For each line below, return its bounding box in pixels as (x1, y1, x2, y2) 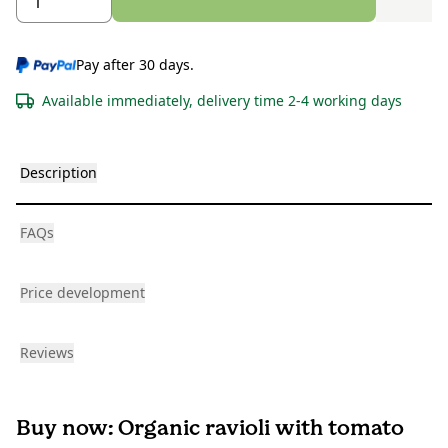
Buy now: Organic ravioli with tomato (16, 414, 404, 442)
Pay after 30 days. (76, 55, 195, 75)
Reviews (20, 343, 74, 363)
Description (20, 163, 97, 183)
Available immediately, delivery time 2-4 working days (42, 91, 402, 111)
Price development (20, 283, 145, 303)
